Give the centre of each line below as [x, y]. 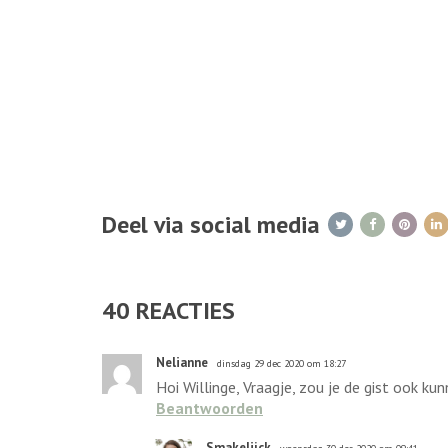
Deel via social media [211, 224]
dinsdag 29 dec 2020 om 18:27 [281, 363]
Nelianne [182, 362]
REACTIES [182, 310]
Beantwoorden [209, 408]
